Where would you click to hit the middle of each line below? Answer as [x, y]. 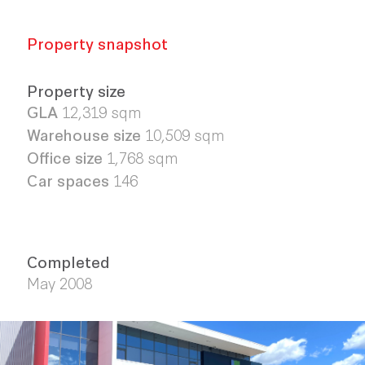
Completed [68, 261]
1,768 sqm [144, 157]
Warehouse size [84, 134]
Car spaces [70, 180]
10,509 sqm [185, 134]
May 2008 [59, 282]
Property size [76, 90]
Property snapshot [97, 43]
